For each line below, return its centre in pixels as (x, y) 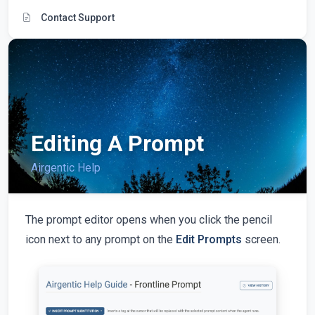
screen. (261, 239)
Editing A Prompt (117, 143)
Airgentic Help (66, 167)
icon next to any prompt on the (101, 239)
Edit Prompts (209, 239)
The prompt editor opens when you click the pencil (149, 219)
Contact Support (77, 17)
